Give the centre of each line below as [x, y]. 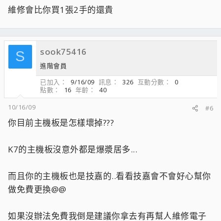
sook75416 [63, 51]
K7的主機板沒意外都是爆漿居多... [73, 149]
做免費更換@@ [37, 189]
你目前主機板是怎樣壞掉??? [61, 122]
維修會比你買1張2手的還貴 [61, 9]
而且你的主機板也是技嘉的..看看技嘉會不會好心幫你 [110, 176]
